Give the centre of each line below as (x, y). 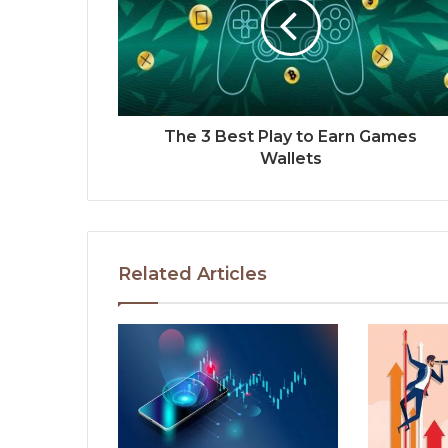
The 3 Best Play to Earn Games (290, 137)
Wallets (290, 159)
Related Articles (192, 274)
